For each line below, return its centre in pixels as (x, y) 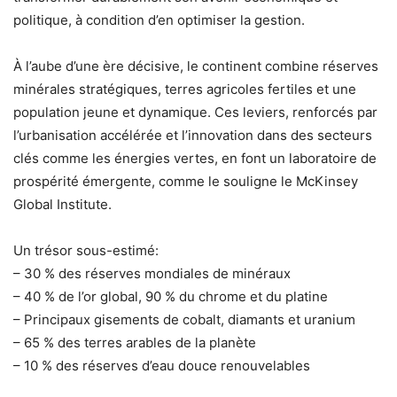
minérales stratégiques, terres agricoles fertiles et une (185, 89)
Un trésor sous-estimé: (86, 250)
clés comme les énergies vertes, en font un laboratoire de (195, 158)
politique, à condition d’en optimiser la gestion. (159, 19)
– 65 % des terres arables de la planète (135, 342)
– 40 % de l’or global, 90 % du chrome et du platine (171, 296)
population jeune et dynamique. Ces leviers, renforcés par (195, 112)
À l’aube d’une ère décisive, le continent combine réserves (196, 66)
